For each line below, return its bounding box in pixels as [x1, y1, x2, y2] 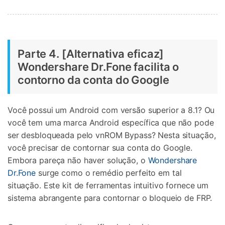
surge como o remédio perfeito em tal [36, 168, 182, 178]
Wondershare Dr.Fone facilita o [18, 60, 179, 74]
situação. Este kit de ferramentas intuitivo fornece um [8, 180, 209, 191]
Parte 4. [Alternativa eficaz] [18, 47, 164, 61]
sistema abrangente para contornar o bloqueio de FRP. [8, 193, 212, 203]
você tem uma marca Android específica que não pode [8, 118, 214, 128]
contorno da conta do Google [18, 73, 169, 87]
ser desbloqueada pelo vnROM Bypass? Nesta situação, [8, 130, 216, 141]
